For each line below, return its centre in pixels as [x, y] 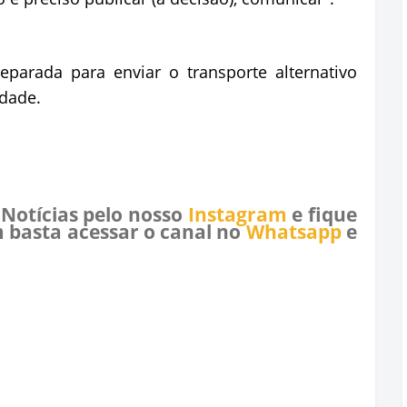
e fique [322, 214]
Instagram [237, 214]
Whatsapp [293, 232]
